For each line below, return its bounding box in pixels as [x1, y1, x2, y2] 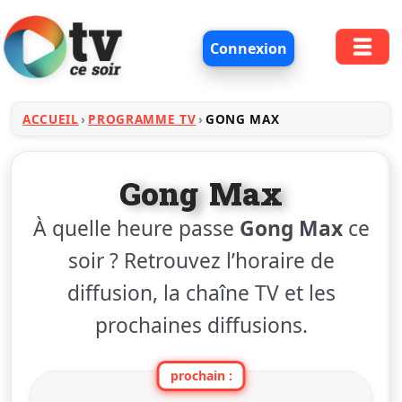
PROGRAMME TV [88, 109, 197, 127]
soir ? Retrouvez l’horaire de [67, 246, 335, 275]
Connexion [210, 38, 288, 58]
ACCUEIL [22, 109, 79, 127]
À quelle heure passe [32, 214, 240, 242]
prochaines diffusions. [94, 310, 308, 339]
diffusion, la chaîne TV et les [66, 278, 336, 307]
